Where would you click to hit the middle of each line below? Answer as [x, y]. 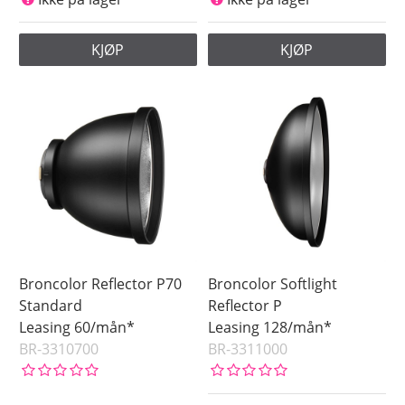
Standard [51, 306]
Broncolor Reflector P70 [101, 284]
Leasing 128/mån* [270, 328]
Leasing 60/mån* [77, 328]
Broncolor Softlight [273, 284]
